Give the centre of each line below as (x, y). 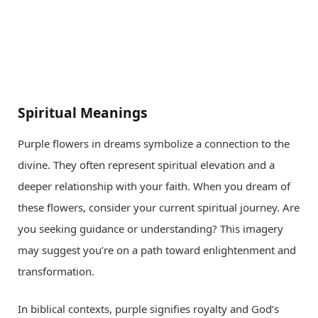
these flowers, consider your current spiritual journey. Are (159, 208)
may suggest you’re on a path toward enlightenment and (157, 250)
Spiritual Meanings (83, 112)
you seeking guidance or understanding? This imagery (150, 229)
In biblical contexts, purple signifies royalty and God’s (148, 309)
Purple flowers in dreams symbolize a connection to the (154, 144)
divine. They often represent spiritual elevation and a (146, 165)
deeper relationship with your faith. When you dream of (154, 186)
